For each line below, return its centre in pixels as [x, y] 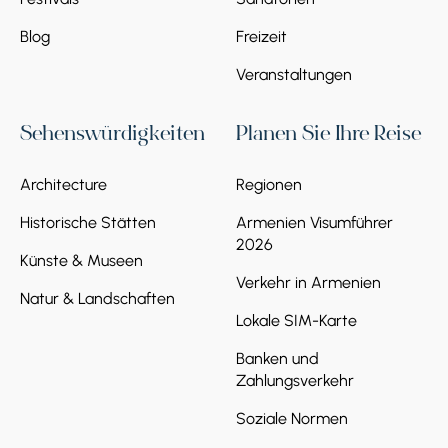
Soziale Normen [292, 419]
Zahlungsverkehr [295, 381]
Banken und [277, 359]
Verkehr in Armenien [308, 283]
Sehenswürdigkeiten [112, 136]
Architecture [63, 185]
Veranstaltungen [294, 75]
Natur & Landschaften [97, 299]
